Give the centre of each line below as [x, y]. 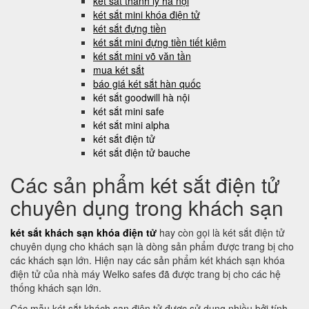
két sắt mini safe [129, 111]
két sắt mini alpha [131, 125]
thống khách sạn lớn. [57, 288]
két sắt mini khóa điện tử [147, 14]
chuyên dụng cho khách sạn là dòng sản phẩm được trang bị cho [152, 246]
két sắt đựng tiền [130, 28]
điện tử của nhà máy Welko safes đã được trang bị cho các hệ [146, 274]
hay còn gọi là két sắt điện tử [222, 232]
